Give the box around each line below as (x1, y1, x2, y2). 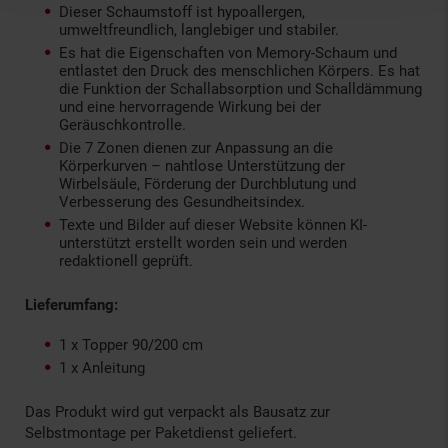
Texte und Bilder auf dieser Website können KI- (59, 215, 367, 234)
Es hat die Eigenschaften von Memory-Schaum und (59, 43, 397, 62)
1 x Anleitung (59, 358, 145, 377)
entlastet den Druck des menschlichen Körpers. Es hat (59, 61, 420, 80)
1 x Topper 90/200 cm (59, 335, 203, 354)
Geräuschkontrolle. (59, 115, 186, 134)
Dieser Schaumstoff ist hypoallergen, (59, 2, 305, 21)
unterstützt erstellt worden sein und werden (59, 233, 347, 252)
